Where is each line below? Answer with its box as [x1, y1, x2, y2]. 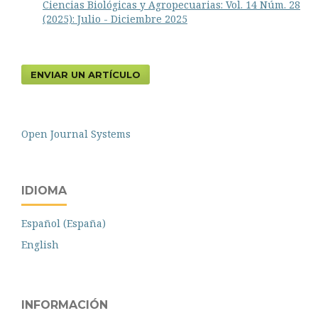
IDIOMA [21, 184, 67, 198]
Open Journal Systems [21, 127, 131, 141]
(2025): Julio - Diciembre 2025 [43, 12, 187, 26]
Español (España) [21, 216, 106, 231]
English [21, 238, 59, 252]
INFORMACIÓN [21, 298, 108, 312]
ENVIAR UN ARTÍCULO [31, 69, 141, 81]
